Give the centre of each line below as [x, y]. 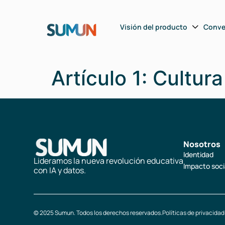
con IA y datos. [60, 170]
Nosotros [202, 144]
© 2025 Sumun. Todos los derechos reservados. [98, 213]
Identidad [199, 154]
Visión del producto [154, 27]
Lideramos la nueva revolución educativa [109, 160]
